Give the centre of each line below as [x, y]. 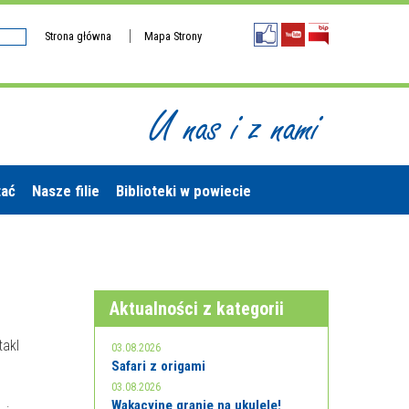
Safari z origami [159, 366]
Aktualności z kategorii [197, 309]
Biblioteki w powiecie [184, 191]
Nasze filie [66, 191]
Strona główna [78, 36]
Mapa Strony [173, 36]
